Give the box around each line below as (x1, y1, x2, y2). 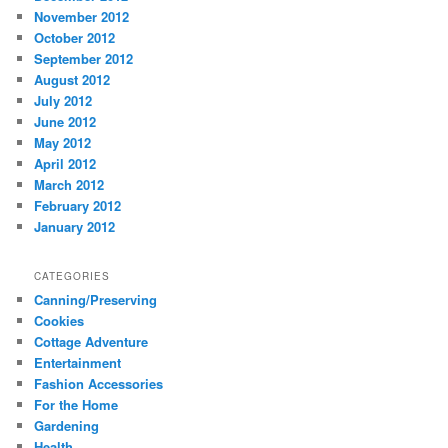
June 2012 (34, 111, 97, 131)
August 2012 (34, 69, 111, 89)
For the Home (34, 395, 119, 415)
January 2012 (34, 216, 116, 236)
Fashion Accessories (34, 374, 164, 394)
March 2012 (34, 174, 105, 194)
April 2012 (34, 153, 97, 173)
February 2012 (34, 195, 122, 215)
